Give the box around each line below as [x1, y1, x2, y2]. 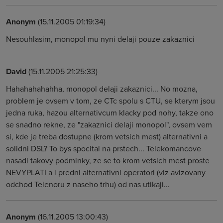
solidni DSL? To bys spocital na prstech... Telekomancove [6, 143, 201, 154]
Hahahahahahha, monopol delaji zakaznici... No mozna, [6, 83, 198, 94]
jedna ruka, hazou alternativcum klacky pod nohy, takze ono [6, 107, 214, 118]
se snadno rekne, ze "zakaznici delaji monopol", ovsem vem [6, 119, 212, 130]
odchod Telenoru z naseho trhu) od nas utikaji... [6, 179, 170, 190]
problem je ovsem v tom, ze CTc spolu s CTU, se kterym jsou [6, 95, 215, 106]
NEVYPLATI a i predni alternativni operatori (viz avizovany [6, 167, 206, 178]
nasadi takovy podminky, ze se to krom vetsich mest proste [6, 155, 210, 166]
